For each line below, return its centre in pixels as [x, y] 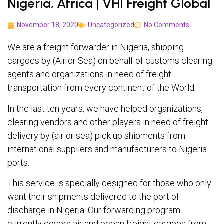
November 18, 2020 [48, 25]
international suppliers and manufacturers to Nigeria [107, 149]
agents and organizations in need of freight [89, 74]
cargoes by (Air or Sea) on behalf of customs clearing [110, 61]
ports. [18, 162]
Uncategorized [111, 25]
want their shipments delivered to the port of [93, 196]
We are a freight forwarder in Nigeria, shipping [96, 47]
